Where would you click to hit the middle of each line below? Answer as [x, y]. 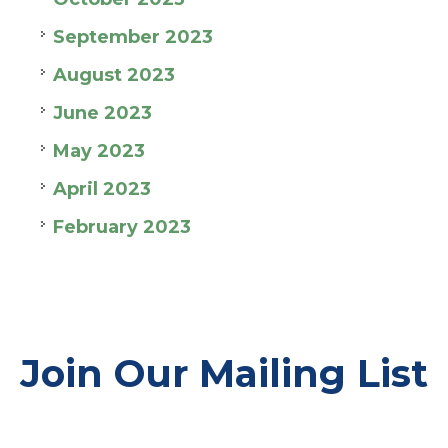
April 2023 [102, 189]
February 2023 [122, 227]
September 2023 [133, 37]
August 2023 [114, 75]
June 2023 [102, 113]
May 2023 [99, 151]
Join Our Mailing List [224, 373]
